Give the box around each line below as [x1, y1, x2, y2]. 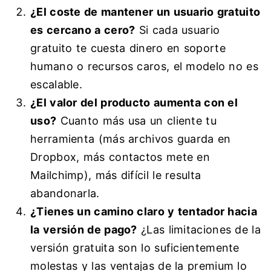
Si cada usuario [135, 24, 220, 37]
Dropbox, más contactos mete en [30, 151, 210, 164]
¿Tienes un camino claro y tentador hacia [30, 205, 257, 218]
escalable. [30, 78, 83, 91]
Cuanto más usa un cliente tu [56, 114, 217, 128]
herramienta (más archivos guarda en [30, 132, 231, 146]
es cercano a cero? [30, 24, 135, 37]
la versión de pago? [30, 223, 137, 237]
